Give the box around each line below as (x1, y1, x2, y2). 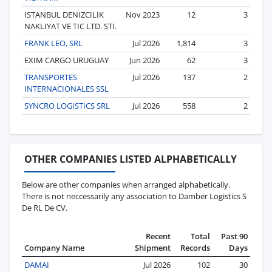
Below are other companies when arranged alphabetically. (22, 178, 230, 190)
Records (180, 242, 210, 253)
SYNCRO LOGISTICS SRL (24, 100, 110, 111)
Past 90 (221, 230, 248, 242)
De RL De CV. (22, 202, 67, 213)
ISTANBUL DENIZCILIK (24, 8, 104, 20)
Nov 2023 (126, 8, 160, 20)
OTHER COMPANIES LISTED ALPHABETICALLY (24, 152, 237, 166)
